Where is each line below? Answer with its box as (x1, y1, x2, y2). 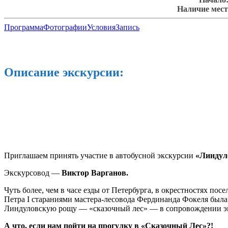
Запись (116, 23, 139, 32)
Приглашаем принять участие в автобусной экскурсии (4, 151, 195, 160)
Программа (4, 23, 43, 32)
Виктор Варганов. (62, 168, 128, 178)
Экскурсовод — (4, 168, 62, 178)
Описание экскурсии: (4, 66, 124, 79)
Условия (87, 23, 116, 32)
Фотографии (43, 23, 87, 32)
